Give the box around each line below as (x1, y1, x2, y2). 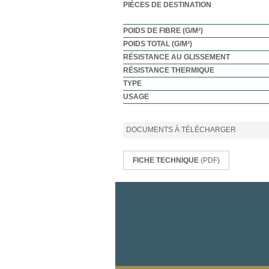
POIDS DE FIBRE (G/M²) (123, 26, 203, 35)
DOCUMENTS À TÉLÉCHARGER (126, 125, 236, 134)
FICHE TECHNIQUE (133, 156, 201, 165)
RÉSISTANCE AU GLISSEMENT (123, 52, 230, 61)
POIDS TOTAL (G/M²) (123, 39, 192, 48)
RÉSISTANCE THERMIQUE (123, 65, 214, 74)
